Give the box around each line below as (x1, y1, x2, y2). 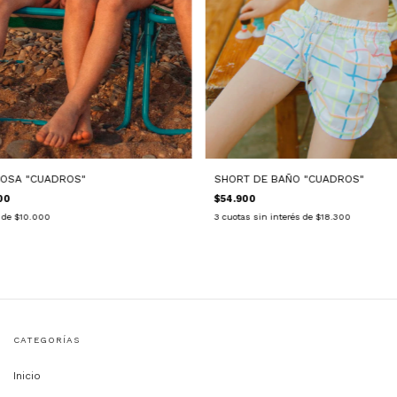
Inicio (13, 370, 41, 383)
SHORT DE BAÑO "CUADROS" (214, 173, 364, 186)
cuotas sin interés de (222, 212, 315, 222)
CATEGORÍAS (13, 335, 80, 346)
